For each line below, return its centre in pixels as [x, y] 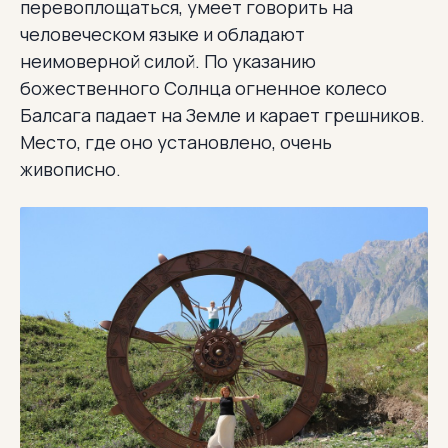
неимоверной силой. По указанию [168, 60]
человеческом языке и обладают [162, 33]
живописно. [70, 168]
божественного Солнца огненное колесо [203, 87]
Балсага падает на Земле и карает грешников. [222, 114]
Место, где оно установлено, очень [176, 141]
